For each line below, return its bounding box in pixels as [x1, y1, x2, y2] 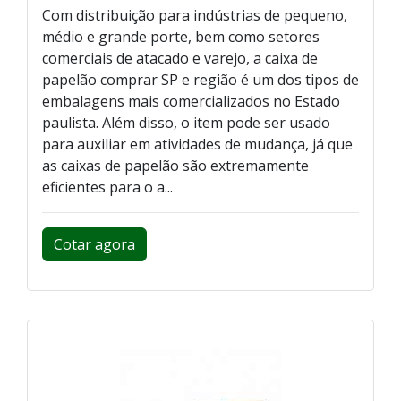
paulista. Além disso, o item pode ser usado [42, 113, 330, 133]
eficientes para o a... [42, 177, 173, 198]
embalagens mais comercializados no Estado [42, 91, 340, 112]
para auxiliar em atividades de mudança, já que [42, 134, 353, 155]
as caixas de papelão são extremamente [42, 156, 309, 176]
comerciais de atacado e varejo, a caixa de [42, 48, 318, 69]
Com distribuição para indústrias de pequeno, [42, 5, 347, 26]
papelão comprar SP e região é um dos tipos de [42, 70, 359, 90]
